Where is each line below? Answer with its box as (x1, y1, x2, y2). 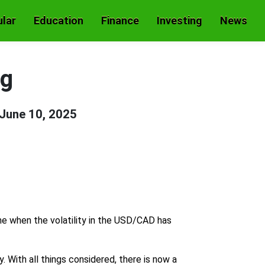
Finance (101, 14, 139, 27)
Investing (157, 14, 202, 27)
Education (34, 14, 83, 27)
